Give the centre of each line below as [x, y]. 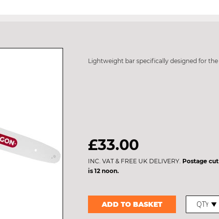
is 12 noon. [104, 171]
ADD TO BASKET [132, 204]
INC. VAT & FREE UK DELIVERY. [135, 161]
